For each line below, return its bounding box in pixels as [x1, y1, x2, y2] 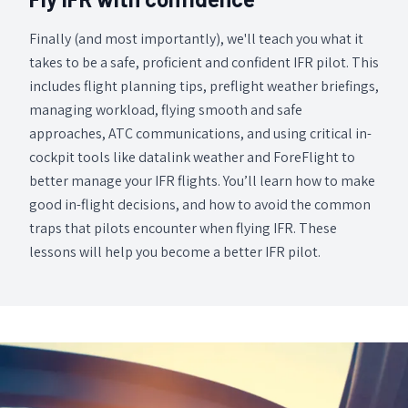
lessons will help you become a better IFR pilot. [29, 241, 321, 261]
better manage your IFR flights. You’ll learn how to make [29, 170, 223, 190]
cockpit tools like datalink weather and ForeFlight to [29, 147, 355, 167]
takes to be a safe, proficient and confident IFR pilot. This [29, 52, 379, 72]
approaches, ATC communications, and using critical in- [29, 123, 372, 143]
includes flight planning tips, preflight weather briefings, [29, 76, 379, 96]
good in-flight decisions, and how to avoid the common [29, 194, 371, 214]
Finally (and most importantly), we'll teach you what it [29, 28, 363, 48]
